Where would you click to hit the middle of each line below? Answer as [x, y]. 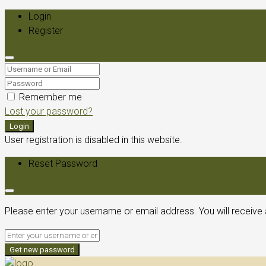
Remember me [49, 97]
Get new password [42, 250]
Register [46, 31]
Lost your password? [49, 111]
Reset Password [63, 164]
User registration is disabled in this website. [94, 140]
